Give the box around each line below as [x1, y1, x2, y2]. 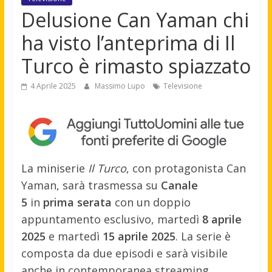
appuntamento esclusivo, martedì [21, 212, 202, 227]
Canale [160, 178, 198, 193]
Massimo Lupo [94, 81, 147, 92]
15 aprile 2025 [102, 229, 175, 244]
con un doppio [111, 195, 191, 210]
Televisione [163, 81, 202, 92]
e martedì [45, 229, 103, 244]
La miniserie [21, 161, 88, 176]
